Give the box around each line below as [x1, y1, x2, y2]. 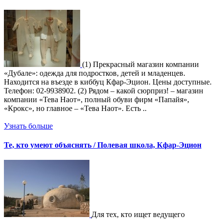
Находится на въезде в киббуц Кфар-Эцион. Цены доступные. [4, 77, 212, 86]
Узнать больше [4, 121, 53, 130]
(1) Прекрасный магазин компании [82, 60, 199, 68]
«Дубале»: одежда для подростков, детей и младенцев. [4, 68, 185, 77]
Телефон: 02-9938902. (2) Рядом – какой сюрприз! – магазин [4, 86, 203, 95]
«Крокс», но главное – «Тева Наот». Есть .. [4, 104, 147, 112]
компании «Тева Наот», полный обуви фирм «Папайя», [4, 95, 189, 104]
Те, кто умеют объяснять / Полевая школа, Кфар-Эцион [4, 141, 201, 150]
